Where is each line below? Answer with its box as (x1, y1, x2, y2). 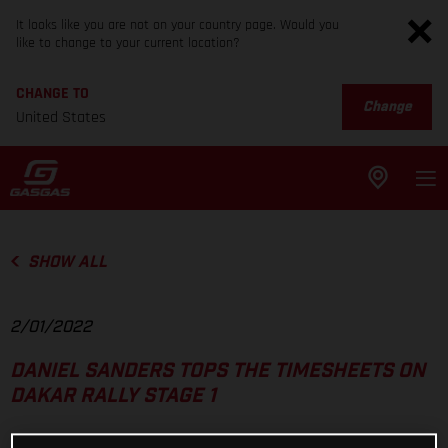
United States (16, 107, 106, 128)
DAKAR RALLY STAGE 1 (10, 386, 216, 407)
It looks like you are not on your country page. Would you (16, 16, 339, 34)
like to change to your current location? (16, 34, 240, 52)
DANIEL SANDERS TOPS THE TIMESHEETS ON (10, 361, 425, 382)
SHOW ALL (27, 254, 107, 270)
